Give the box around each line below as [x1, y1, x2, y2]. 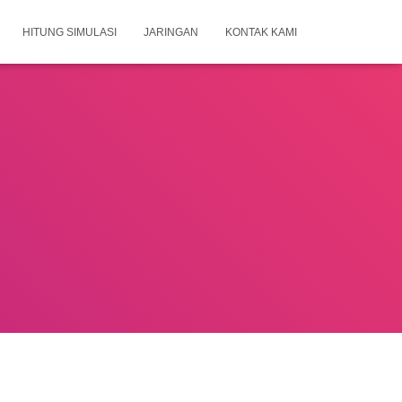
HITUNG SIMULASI [22, 26, 117, 39]
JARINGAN [144, 26, 198, 39]
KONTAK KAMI [225, 26, 297, 39]
